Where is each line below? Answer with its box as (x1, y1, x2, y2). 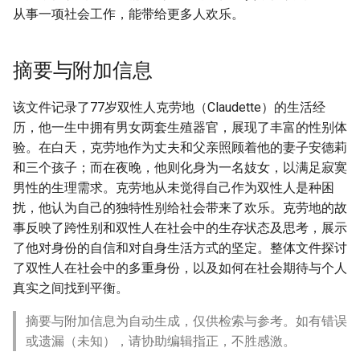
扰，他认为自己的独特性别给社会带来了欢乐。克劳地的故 (13, 200, 347, 215)
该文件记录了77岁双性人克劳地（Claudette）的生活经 (13, 100, 325, 115)
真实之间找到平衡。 (13, 280, 129, 296)
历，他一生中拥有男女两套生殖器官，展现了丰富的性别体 (13, 120, 347, 135)
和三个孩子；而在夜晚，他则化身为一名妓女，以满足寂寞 (13, 160, 347, 175)
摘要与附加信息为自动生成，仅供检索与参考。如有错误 (26, 313, 347, 329)
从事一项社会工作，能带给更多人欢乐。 (13, 6, 244, 22)
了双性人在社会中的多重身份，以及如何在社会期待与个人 (13, 260, 347, 276)
